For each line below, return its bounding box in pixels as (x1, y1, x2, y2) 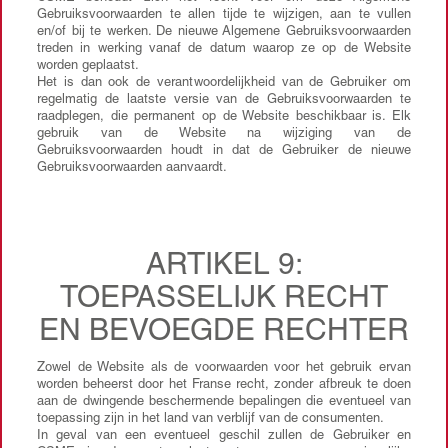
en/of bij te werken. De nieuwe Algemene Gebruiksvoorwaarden (37, 26, 411, 39)
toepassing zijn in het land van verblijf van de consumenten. (37, 413, 384, 426)
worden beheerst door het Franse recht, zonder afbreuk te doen (37, 379, 411, 392)
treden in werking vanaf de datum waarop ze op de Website (37, 43, 411, 56)
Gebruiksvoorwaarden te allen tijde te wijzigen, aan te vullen (37, 9, 411, 22)
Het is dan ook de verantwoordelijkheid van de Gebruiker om (37, 77, 411, 90)
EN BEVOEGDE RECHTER (39, 318, 409, 348)
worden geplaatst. (37, 60, 139, 73)
